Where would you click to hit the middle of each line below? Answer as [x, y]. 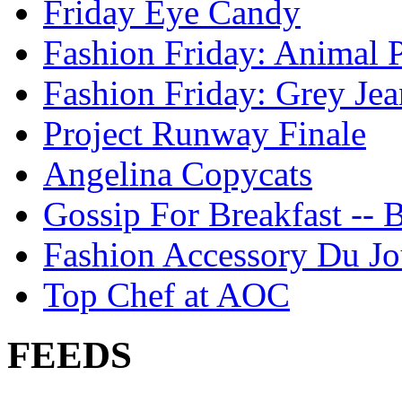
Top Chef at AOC [166, 295]
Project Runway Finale [205, 134]
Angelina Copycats [178, 174]
